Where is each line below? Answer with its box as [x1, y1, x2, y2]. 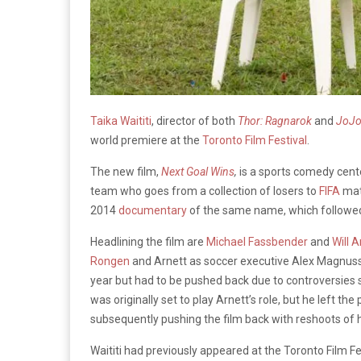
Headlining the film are [90, 234, 206, 248]
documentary [118, 203, 187, 217]
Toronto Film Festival [202, 133, 307, 147]
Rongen [90, 254, 130, 268]
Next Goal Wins [161, 164, 234, 178]
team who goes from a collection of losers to [90, 184, 319, 197]
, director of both [151, 114, 238, 127]
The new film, [90, 164, 161, 178]
